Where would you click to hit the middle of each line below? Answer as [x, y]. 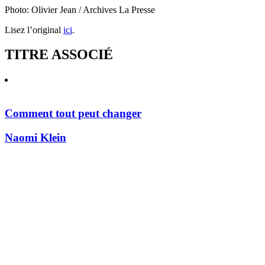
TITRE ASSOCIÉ [59, 55]
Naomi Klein [35, 137]
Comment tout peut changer [73, 114]
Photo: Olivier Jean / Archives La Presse [80, 9]
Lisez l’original [34, 30]
